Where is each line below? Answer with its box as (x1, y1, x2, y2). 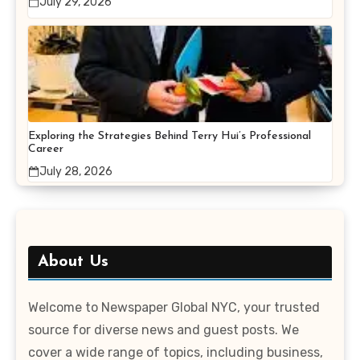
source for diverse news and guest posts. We (28, 322, 299, 338)
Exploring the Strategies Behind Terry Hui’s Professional (28, 130, 311, 143)
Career (28, 143, 63, 156)
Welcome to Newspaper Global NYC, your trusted (28, 300, 320, 316)
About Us (38, 254, 108, 271)
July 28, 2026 (39, 165, 112, 179)
